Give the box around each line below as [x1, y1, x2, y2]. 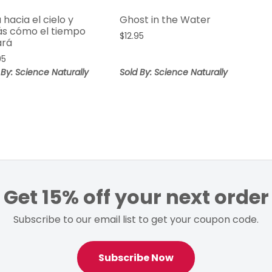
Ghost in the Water [120, 13, 211, 27]
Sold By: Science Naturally [120, 66, 228, 79]
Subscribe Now [98, 251, 174, 265]
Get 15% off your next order [3, 183, 269, 211]
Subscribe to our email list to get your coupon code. [13, 212, 259, 227]
